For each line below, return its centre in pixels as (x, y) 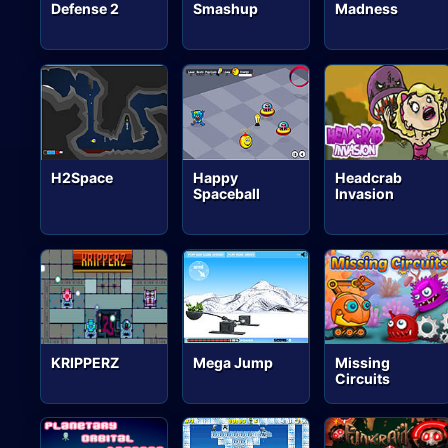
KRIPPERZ (85, 362)
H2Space (82, 178)
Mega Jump (233, 362)
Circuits (363, 378)
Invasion (365, 194)
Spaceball (227, 194)
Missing (363, 362)
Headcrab (369, 178)
